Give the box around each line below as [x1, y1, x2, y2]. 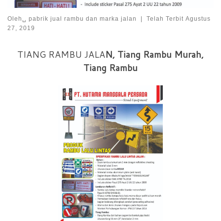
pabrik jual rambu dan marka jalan [29, 15, 137, 22]
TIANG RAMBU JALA [17, 47, 105, 61]
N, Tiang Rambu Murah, [105, 47, 204, 61]
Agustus [185, 15, 211, 22]
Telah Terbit [146, 15, 185, 22]
